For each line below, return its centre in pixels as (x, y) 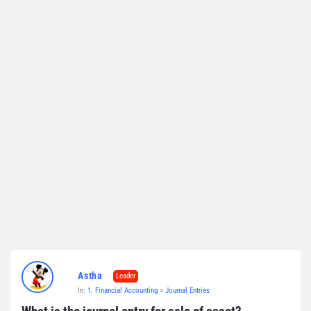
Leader (126, 276)
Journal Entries (187, 291)
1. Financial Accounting (123, 291)
